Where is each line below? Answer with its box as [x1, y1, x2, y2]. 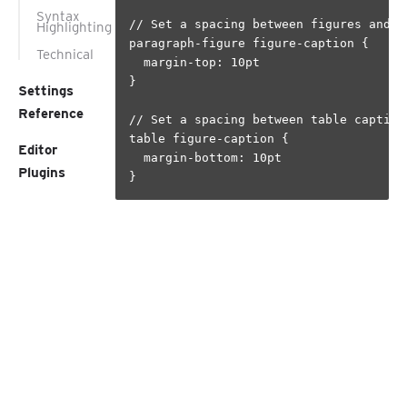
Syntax [36, 7, 80, 25]
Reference [18, 105, 84, 122]
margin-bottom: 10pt [129, 151, 282, 164]
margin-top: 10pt [129, 55, 260, 69]
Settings [18, 83, 74, 99]
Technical [36, 45, 94, 63]
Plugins [18, 164, 65, 181]
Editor [18, 142, 57, 158]
